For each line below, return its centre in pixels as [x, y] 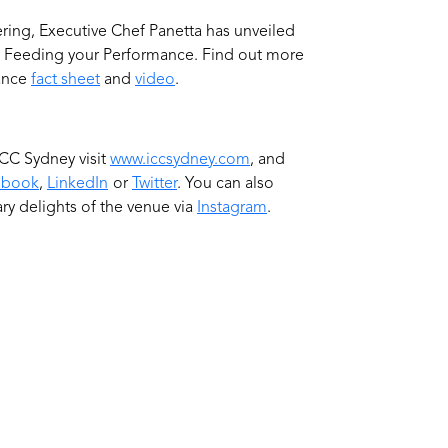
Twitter [154, 183]
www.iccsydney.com [180, 159]
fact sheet [65, 79]
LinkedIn [77, 183]
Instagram [232, 207]
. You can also [225, 183]
